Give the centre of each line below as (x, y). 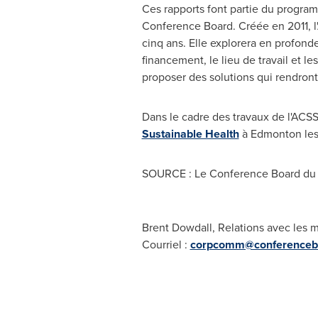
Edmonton (276, 134)
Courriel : (166, 245)
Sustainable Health (190, 134)
